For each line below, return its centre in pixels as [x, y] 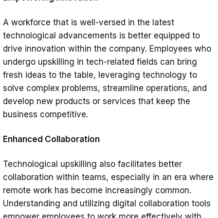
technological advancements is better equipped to [101, 36]
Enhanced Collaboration [51, 139]
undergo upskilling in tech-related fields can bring [100, 62]
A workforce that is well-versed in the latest [89, 23]
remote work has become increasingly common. [97, 191]
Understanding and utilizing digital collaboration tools [107, 204]
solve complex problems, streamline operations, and [105, 88]
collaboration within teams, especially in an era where [108, 177]
